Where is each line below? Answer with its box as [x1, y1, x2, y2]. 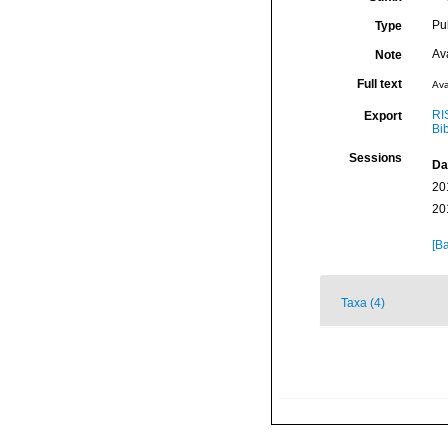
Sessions [348, 151, 402, 165]
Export [363, 109, 402, 123]
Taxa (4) [341, 296, 385, 310]
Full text [356, 77, 402, 91]
